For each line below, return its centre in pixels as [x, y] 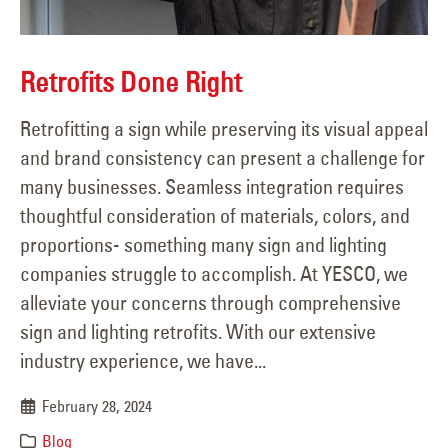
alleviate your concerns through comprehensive [210, 303]
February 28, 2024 [97, 406]
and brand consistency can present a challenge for [222, 158]
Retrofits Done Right [131, 81]
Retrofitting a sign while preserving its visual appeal [224, 129]
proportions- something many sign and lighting [203, 245]
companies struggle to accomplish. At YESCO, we [214, 274]
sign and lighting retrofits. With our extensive [198, 332]
